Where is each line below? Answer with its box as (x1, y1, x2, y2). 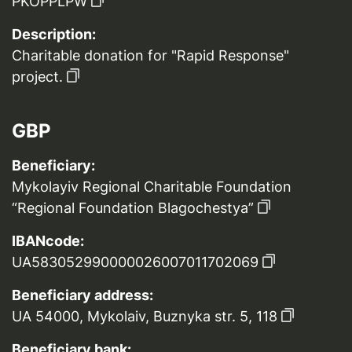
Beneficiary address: (12, 287, 153, 303)
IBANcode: (12, 233, 84, 249)
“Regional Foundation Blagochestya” (12, 200, 254, 216)
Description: (12, 26, 96, 42)
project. (12, 68, 63, 85)
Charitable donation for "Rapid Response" (12, 47, 289, 64)
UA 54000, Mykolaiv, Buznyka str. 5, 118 (12, 308, 277, 324)
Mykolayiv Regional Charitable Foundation (12, 178, 291, 195)
